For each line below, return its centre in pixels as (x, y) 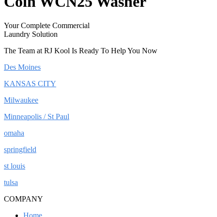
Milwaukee (21, 100)
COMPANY (23, 199)
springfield (20, 149)
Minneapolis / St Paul (37, 116)
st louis (15, 166)
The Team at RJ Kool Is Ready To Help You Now (81, 50)
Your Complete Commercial (47, 25)
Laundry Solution (31, 34)
